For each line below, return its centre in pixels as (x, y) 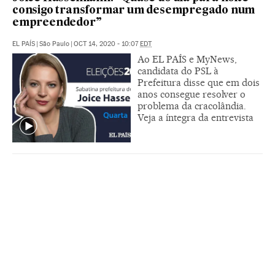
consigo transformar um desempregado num (134, 10)
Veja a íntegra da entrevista (196, 117)
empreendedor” (57, 23)
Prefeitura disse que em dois (199, 82)
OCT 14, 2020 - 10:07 (107, 44)
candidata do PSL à (178, 71)
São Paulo (54, 44)
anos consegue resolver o (192, 94)
